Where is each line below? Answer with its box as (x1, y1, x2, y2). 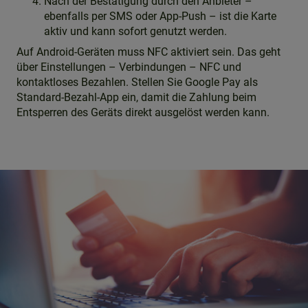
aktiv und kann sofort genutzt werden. (44, 25, 227, 38)
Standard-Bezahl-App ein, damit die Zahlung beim (16, 91, 256, 104)
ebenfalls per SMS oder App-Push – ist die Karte (44, 10, 276, 23)
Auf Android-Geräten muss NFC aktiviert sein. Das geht (16, 45, 280, 58)
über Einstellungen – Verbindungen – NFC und (16, 60, 241, 74)
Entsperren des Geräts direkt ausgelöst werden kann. (16, 106, 269, 119)
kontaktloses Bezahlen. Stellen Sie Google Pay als (16, 76, 258, 89)
